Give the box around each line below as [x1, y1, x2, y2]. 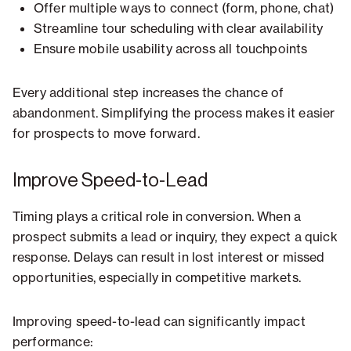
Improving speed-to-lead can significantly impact [13, 313, 306, 330]
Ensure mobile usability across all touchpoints [34, 41, 308, 57]
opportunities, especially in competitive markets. [13, 270, 301, 286]
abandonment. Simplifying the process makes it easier [13, 105, 335, 121]
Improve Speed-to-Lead [13, 171, 208, 190]
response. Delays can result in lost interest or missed [13, 249, 325, 266]
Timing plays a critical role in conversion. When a [13, 208, 302, 225]
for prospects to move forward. [13, 125, 200, 142]
